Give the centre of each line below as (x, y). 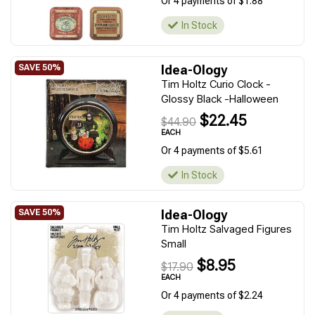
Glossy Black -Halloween (220, 99)
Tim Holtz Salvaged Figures (226, 229)
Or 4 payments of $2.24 (212, 295)
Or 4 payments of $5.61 (212, 150)
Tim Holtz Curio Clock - (216, 84)
